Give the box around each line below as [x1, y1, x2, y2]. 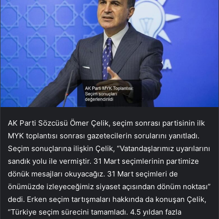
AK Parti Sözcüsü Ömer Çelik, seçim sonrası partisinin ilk [8, 118, 205, 128]
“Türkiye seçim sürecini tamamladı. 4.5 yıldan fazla [8, 207, 181, 217]
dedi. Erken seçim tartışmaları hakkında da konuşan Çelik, [8, 195, 206, 204]
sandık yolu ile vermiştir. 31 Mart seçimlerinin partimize [8, 156, 199, 166]
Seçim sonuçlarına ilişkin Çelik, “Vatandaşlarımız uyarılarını [8, 144, 210, 153]
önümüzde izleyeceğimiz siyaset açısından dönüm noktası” [8, 182, 211, 192]
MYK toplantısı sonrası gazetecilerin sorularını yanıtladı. [8, 131, 199, 141]
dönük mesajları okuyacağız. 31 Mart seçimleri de [8, 169, 178, 179]
